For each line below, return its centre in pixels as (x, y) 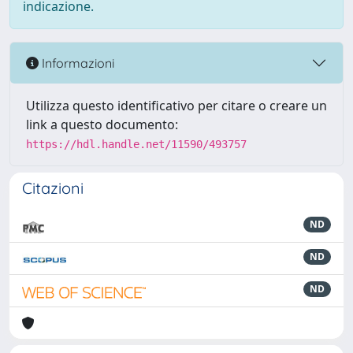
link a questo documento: (102, 124)
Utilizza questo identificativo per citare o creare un (176, 106)
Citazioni (53, 188)
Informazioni (76, 63)
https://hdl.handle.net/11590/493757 (136, 144)
